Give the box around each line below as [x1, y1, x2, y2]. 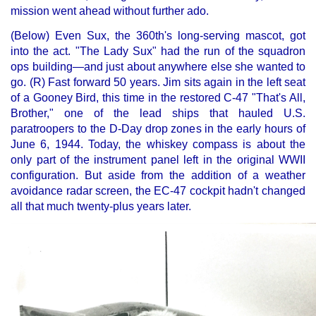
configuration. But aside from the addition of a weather [11, 169, 305, 181]
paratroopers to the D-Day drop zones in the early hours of [11, 122, 305, 135]
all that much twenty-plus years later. [11, 200, 191, 212]
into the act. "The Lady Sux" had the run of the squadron [11, 44, 305, 57]
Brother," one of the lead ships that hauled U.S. [11, 107, 305, 119]
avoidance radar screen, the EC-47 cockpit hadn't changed [11, 184, 305, 197]
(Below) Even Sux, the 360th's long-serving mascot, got [11, 29, 305, 42]
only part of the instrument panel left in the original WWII [11, 153, 305, 166]
